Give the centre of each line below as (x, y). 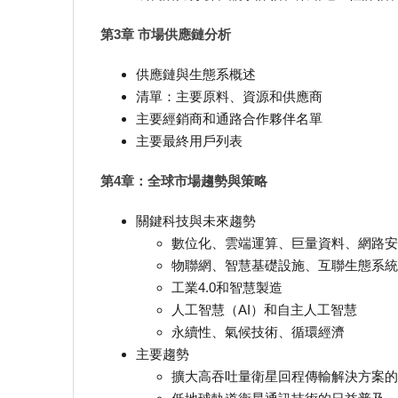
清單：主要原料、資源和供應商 (229, 97)
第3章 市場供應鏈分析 (166, 35)
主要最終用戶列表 (189, 141)
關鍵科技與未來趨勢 (196, 220)
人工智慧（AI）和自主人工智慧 (264, 309)
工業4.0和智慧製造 (227, 287)
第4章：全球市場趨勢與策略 (184, 181)
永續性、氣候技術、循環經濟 (258, 331)
